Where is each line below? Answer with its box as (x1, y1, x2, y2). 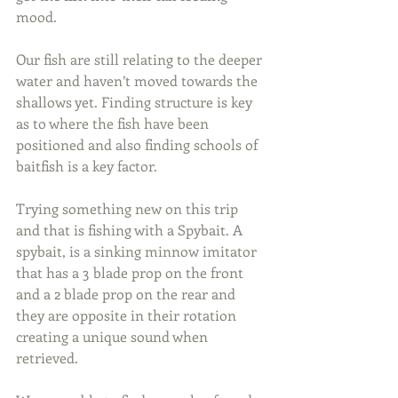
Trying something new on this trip (16, 198, 242, 218)
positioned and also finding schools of (16, 134, 261, 154)
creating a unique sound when (16, 326, 211, 346)
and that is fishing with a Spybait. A (16, 219, 246, 239)
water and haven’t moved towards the (16, 70, 261, 90)
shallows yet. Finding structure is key (16, 92, 256, 111)
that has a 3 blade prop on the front (16, 262, 247, 282)
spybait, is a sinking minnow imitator (16, 241, 260, 260)
